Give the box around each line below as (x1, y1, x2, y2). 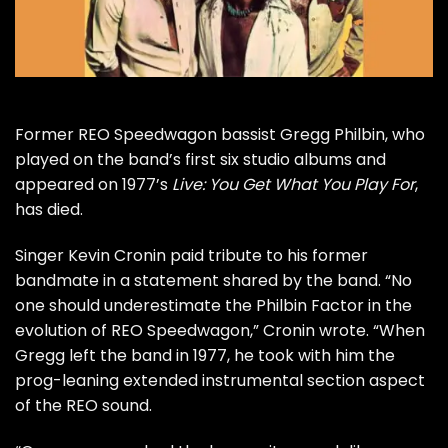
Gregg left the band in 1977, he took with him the (15, 343, 395, 367)
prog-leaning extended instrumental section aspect (15, 368, 425, 392)
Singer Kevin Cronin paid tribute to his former (15, 243, 368, 267)
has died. (15, 198, 83, 222)
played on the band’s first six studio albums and (15, 148, 386, 172)
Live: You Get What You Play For (172, 173, 415, 197)
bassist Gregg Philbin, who (217, 123, 425, 147)
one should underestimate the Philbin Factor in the (15, 293, 412, 317)
